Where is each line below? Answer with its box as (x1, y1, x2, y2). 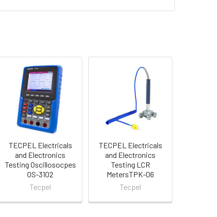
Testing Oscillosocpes (4, 159, 76, 169)
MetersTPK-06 (107, 169, 155, 179)
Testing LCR (110, 159, 150, 169)
